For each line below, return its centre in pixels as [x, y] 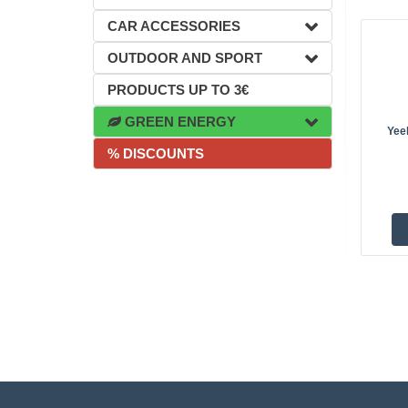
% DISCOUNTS [156, 153]
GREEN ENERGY [178, 122]
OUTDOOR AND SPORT [185, 58]
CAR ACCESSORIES [174, 26]
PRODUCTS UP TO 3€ [178, 90]
